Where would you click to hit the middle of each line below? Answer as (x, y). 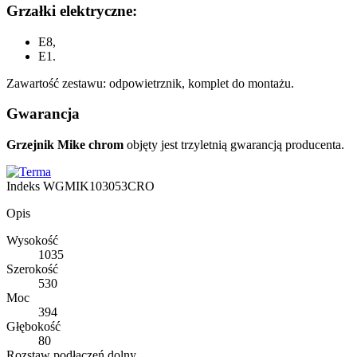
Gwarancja (43, 114)
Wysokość (32, 240)
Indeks (25, 186)
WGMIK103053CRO (99, 186)
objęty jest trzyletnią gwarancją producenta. (234, 145)
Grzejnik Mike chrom (65, 145)
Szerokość (32, 269)
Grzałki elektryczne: (72, 10)
